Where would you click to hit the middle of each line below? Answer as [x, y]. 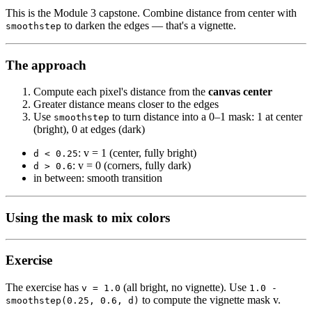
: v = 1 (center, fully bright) [137, 153]
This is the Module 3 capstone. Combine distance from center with [151, 13]
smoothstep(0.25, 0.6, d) [72, 301]
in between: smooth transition [98, 178]
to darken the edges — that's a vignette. [149, 25]
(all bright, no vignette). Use [185, 288]
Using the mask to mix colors [88, 218]
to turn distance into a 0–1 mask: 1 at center [206, 117]
